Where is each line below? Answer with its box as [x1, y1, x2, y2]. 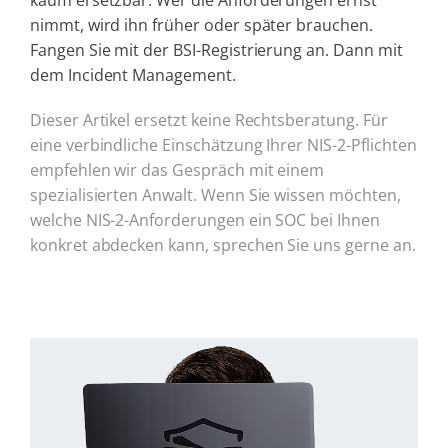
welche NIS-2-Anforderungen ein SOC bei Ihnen [29, 208, 380, 231]
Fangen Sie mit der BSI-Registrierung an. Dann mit [29, 38, 403, 61]
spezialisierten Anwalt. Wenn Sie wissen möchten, [29, 183, 401, 206]
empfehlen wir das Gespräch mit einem [29, 158, 325, 181]
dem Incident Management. [29, 63, 236, 86]
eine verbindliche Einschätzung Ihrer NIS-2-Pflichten [29, 133, 417, 156]
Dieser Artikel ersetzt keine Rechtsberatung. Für [29, 108, 388, 131]
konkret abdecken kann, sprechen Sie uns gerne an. [29, 233, 416, 256]
